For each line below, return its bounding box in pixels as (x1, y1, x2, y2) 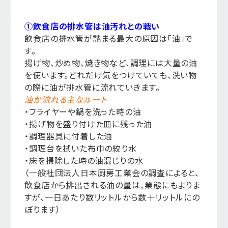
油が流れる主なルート (24, 93, 107, 106)
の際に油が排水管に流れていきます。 (24, 81, 160, 94)
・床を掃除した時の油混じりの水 (24, 154, 144, 167)
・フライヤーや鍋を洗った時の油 (24, 105, 141, 118)
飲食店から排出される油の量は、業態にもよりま (24, 179, 201, 191)
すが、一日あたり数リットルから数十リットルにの (24, 191, 200, 204)
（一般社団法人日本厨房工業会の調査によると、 (24, 166, 199, 179)
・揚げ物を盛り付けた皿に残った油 (24, 118, 153, 130)
